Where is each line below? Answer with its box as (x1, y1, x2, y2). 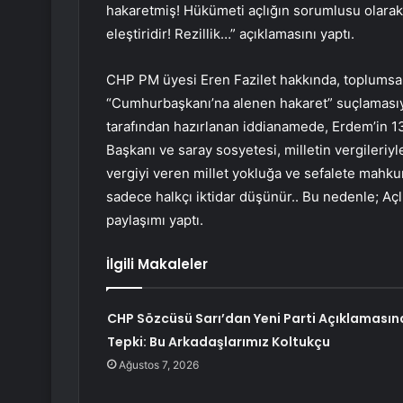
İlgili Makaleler (106, 255, 208, 274)
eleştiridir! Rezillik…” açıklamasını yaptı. (106, 25, 354, 43)
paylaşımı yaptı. (106, 211, 203, 229)
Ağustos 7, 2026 (118, 358, 199, 372)
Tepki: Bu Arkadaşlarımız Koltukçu (106, 333, 330, 352)
